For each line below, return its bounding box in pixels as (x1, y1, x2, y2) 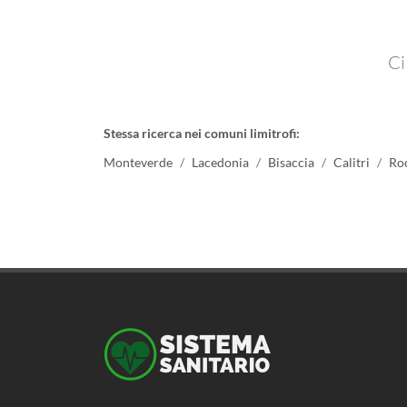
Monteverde (104, 154, 173, 170)
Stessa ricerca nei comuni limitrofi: (104, 125, 300, 141)
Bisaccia (268, 154, 314, 170)
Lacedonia (192, 154, 249, 170)
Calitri (333, 154, 370, 170)
